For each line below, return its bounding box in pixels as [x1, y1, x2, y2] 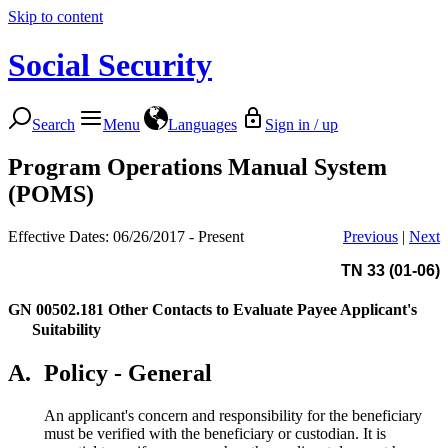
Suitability [32, 320, 101, 338]
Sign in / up [265, 115, 338, 133]
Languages [168, 115, 237, 133]
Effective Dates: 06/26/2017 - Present [8, 227, 244, 245]
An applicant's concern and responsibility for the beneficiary [44, 406, 422, 424]
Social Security [8, 47, 212, 84]
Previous [343, 227, 398, 245]
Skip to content [8, 8, 103, 25]
